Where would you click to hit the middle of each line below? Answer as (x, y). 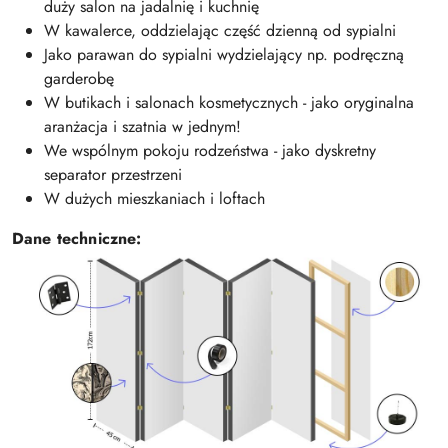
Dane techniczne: (77, 239)
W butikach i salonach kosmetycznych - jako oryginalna (229, 103)
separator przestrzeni (113, 175)
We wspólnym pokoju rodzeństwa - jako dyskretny (210, 151)
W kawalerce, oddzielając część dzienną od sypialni (220, 31)
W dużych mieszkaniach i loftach (154, 199)
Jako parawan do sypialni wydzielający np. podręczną (224, 55)
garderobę (79, 79)
